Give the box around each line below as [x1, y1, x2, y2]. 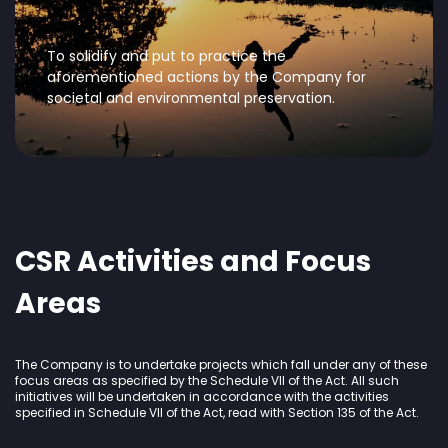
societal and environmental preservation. [47, 88, 335, 108]
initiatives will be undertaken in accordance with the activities [15, 388, 389, 405]
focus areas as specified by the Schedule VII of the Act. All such [15, 372, 399, 389]
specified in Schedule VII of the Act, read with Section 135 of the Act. [15, 404, 419, 421]
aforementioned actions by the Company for [47, 67, 366, 87]
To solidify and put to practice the [47, 46, 286, 66]
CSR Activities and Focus [15, 242, 371, 281]
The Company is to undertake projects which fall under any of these [15, 356, 427, 373]
